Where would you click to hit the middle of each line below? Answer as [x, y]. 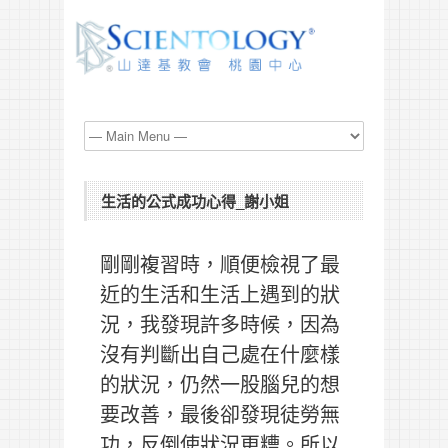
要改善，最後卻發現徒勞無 [220, 413]
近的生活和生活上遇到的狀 [220, 293]
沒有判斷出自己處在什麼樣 [220, 353]
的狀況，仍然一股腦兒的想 [220, 383]
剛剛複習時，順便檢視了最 [220, 263]
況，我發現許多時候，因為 [220, 323]
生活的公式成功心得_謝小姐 [195, 200]
